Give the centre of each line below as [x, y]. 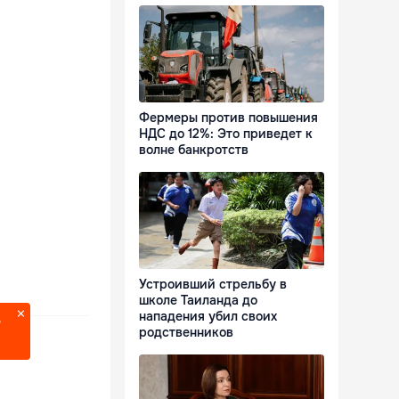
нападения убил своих [208, 317]
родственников [186, 333]
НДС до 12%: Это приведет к [226, 134]
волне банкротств [194, 150]
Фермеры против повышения [228, 118]
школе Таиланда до [198, 301]
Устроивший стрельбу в [213, 285]
